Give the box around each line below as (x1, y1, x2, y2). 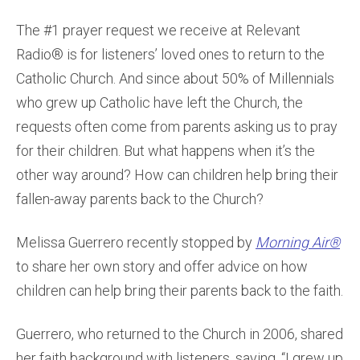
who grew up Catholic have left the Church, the (16, 94, 303, 111)
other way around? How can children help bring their (16, 166, 338, 183)
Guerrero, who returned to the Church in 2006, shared (16, 325, 343, 342)
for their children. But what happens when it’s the (16, 142, 315, 159)
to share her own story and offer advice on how (16, 258, 308, 275)
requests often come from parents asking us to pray (16, 118, 337, 135)
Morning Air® (256, 234, 340, 251)
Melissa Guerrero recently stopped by (16, 234, 256, 251)
